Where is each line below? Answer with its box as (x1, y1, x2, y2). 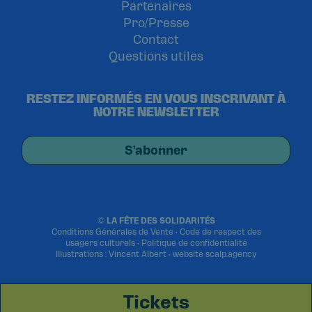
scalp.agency (205, 245, 256, 263)
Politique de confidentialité (141, 234, 247, 251)
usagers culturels (65, 234, 135, 251)
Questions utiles (109, 44, 203, 68)
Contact (133, 27, 179, 52)
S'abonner (125, 138, 187, 162)
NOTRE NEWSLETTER (93, 100, 219, 124)
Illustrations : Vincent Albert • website (56, 245, 205, 263)
